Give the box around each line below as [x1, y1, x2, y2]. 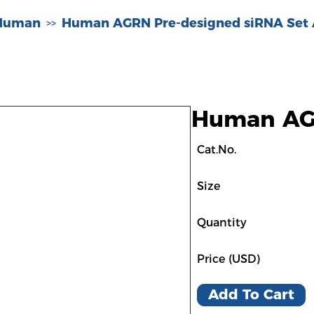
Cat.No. [197, 143, 236, 156]
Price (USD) [197, 252, 260, 266]
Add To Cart [208, 286, 294, 303]
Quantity [197, 216, 247, 229]
